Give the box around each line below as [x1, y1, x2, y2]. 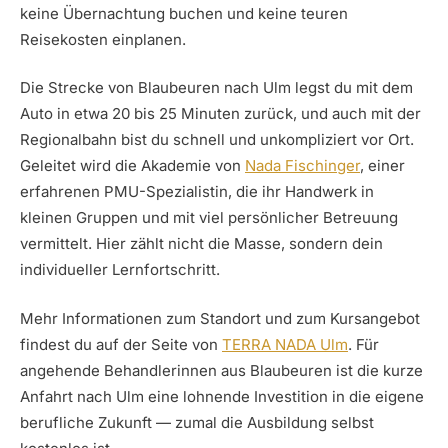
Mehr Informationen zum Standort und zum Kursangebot [20, 308, 420, 328]
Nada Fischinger [245, 156, 360, 176]
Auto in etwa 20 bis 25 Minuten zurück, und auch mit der [20, 104, 421, 124]
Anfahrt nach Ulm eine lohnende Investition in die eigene [20, 386, 424, 406]
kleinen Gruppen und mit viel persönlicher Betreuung [20, 208, 398, 228]
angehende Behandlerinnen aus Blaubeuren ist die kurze [20, 360, 423, 380]
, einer [360, 156, 405, 176]
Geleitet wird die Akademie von [20, 156, 245, 176]
